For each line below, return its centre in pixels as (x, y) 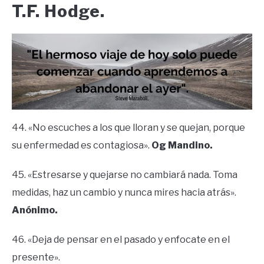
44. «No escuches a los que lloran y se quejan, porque (128, 127)
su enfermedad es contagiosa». (82, 145)
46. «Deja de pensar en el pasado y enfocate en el (121, 239)
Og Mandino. (182, 145)
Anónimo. (35, 210)
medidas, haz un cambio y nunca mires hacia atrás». (124, 192)
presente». (36, 257)
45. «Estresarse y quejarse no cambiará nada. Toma (125, 174)
